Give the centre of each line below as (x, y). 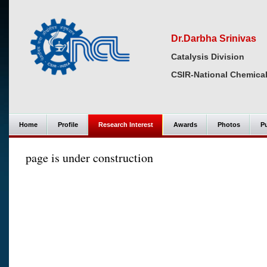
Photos (229, 125)
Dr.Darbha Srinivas (214, 38)
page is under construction (89, 158)
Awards (185, 125)
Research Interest (126, 125)
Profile (68, 125)
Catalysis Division (208, 57)
